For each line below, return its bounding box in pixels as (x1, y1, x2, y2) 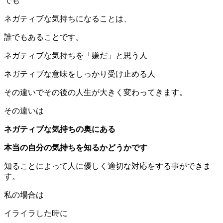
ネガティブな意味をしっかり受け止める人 (4, 69, 155, 78)
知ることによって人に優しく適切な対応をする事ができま (4, 161, 211, 170)
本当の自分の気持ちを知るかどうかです (4, 143, 147, 152)
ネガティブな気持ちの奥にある (4, 124, 115, 133)
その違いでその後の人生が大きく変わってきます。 (4, 88, 187, 97)
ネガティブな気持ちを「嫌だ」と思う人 (4, 51, 147, 60)
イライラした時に (4, 209, 68, 218)
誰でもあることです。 (4, 32, 84, 41)
